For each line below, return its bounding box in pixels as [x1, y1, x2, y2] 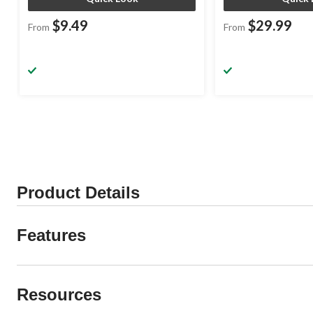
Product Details [17, 183, 140, 203]
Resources [17, 285, 101, 305]
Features [17, 226, 86, 245]
